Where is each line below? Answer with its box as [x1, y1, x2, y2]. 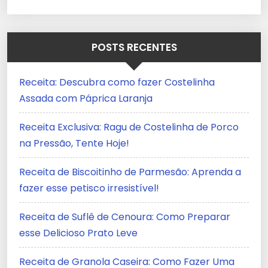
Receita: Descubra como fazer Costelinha [19, 75, 215, 90]
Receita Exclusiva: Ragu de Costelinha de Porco [19, 120, 239, 135]
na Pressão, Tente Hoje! [19, 136, 129, 151]
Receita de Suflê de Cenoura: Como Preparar [19, 210, 230, 224]
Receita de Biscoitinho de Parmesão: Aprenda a [19, 165, 241, 179]
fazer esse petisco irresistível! [19, 181, 159, 196]
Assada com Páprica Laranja [19, 92, 153, 106]
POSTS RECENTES [91, 40, 177, 55]
